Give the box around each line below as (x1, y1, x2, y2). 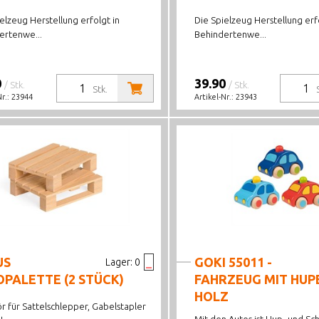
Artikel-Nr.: (194, 93, 236, 101)
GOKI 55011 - (194, 255, 272, 269)
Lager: (105, 256, 132, 268)
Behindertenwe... (194, 29, 266, 39)
